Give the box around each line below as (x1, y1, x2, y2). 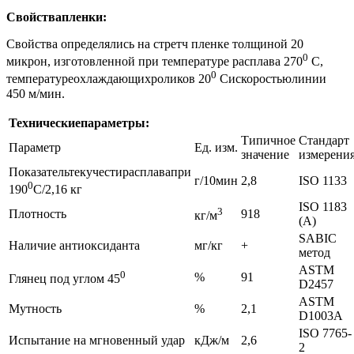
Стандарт (299, 133, 349, 147)
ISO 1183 (299, 199, 347, 213)
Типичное (241, 133, 296, 147)
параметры (81, 115, 145, 130)
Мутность (9, 301, 62, 315)
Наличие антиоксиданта (9, 238, 140, 252)
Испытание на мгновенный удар (9, 333, 185, 347)
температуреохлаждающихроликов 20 (6, 72, 211, 86)
